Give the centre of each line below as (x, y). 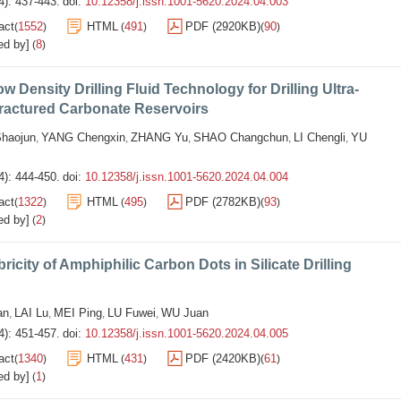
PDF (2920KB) (223, 26)
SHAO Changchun (241, 137)
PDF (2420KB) (223, 358)
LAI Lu (31, 313)
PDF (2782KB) (223, 202)
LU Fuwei (132, 313)
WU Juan (185, 313)
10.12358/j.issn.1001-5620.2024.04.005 (187, 333)
